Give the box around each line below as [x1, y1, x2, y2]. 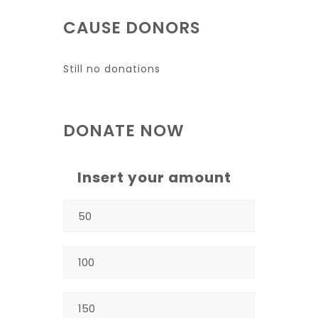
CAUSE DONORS [63, 16, 200, 39]
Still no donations [63, 62, 160, 76]
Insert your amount [77, 168, 231, 187]
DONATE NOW [63, 119, 185, 142]
